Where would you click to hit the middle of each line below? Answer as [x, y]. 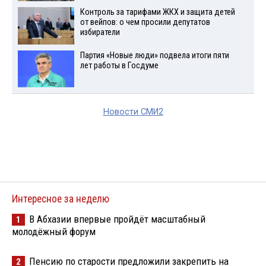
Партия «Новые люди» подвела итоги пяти [154, 55]
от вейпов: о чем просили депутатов [145, 22]
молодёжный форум [54, 232]
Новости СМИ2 [133, 112]
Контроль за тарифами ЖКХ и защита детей [157, 12]
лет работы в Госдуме [119, 65]
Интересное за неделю [61, 199]
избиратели [100, 32]
